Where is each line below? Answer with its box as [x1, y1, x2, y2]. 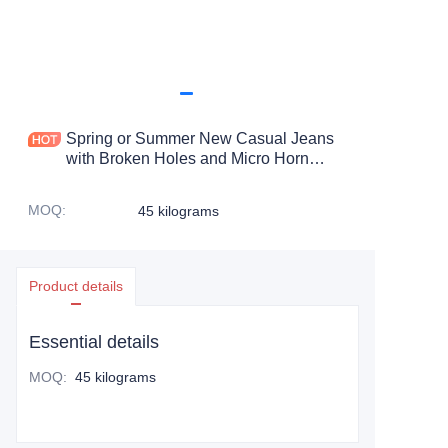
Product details [29, 278, 123, 294]
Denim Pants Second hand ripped [66, 170, 306, 187]
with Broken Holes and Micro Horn [66, 150, 309, 167]
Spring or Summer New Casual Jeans [66, 130, 334, 147]
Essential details [29, 332, 159, 352]
